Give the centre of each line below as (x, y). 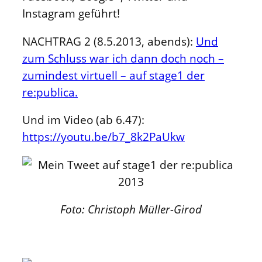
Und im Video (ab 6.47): (83, 120)
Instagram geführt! (71, 13)
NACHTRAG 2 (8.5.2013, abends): (109, 41)
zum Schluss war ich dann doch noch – (123, 58)
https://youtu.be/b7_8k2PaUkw (104, 137)
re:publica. (50, 92)
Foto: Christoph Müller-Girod (131, 209)
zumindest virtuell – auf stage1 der (113, 75)
